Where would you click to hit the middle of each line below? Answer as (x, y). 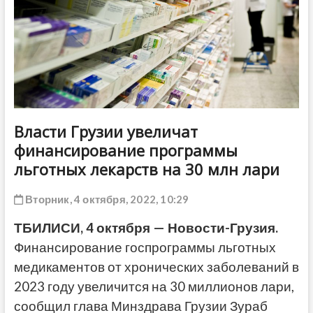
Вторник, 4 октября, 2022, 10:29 (106, 199)
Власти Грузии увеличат (105, 131)
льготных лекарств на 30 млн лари (146, 169)
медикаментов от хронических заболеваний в (156, 267)
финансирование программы (125, 150)
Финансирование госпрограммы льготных (145, 247)
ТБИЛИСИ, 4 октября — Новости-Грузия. (146, 227)
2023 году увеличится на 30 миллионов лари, (154, 286)
